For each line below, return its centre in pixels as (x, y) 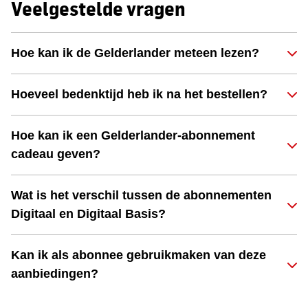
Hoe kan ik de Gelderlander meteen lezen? (135, 53)
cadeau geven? (56, 154)
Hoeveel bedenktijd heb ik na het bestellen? (139, 94)
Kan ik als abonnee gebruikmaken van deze (139, 255)
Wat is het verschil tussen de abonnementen (141, 195)
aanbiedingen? (55, 274)
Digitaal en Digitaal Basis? (88, 214)
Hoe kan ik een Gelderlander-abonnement (133, 135)
